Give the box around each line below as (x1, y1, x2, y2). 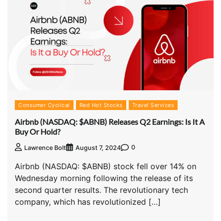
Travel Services (132, 102, 174, 109)
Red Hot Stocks (79, 102, 123, 109)
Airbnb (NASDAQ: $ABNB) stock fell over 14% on (15, 161, 196, 171)
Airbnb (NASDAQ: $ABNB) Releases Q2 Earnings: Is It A (15, 116, 205, 126)
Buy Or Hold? (15, 126, 60, 136)
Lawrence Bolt (24, 144, 66, 151)
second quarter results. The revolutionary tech (15, 184, 188, 195)
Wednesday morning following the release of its (15, 173, 193, 183)
